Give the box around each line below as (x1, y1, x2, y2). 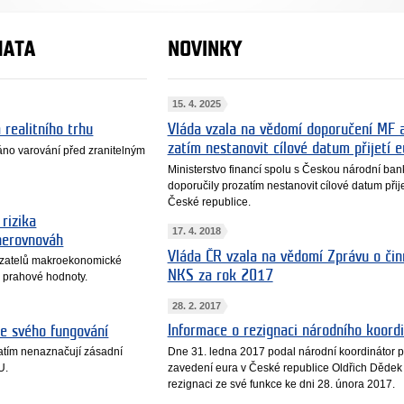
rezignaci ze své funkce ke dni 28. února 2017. (167, 377, 395, 390)
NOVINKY (167, 39, 242, 60)
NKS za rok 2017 (167, 267, 273, 283)
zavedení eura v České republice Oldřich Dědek (167, 361, 402, 374)
